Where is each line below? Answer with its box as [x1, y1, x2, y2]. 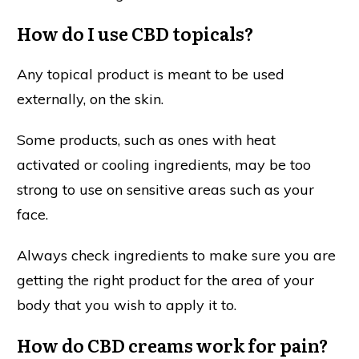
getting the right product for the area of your [17, 271, 314, 290]
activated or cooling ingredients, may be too [17, 155, 311, 175]
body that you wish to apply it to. [17, 296, 236, 315]
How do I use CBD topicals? [17, 20, 254, 47]
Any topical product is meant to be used [17, 65, 284, 84]
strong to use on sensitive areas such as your [17, 180, 314, 200]
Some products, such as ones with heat [17, 131, 276, 150]
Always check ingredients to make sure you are [17, 246, 336, 265]
